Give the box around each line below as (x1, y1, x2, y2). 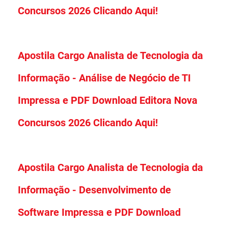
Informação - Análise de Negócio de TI (18, 71, 191, 84)
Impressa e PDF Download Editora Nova (18, 94, 197, 106)
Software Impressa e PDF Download (18, 206, 181, 218)
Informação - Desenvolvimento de (18, 183, 171, 196)
